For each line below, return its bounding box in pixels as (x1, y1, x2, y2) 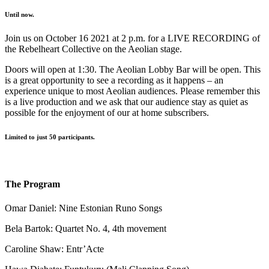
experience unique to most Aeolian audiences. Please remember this (5, 86, 260, 97)
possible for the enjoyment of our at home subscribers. (5, 107, 209, 118)
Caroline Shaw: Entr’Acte (5, 243, 104, 254)
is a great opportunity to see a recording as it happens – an (5, 75, 223, 86)
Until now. (5, 11, 34, 19)
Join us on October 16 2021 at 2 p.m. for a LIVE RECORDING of (5, 33, 260, 44)
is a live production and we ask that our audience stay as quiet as (5, 97, 248, 107)
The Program (5, 179, 60, 190)
